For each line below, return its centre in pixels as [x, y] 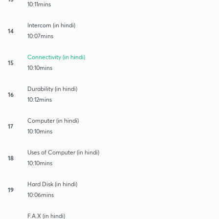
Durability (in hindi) [52, 88]
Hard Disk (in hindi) [52, 184]
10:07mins [40, 36]
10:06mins [41, 195]
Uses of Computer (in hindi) [63, 152]
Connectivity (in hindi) [56, 57]
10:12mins [40, 99]
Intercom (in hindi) [51, 25]
